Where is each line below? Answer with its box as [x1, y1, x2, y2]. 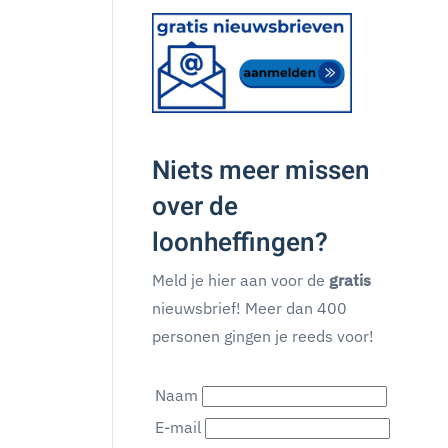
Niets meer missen [152, 152, 370, 190]
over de [152, 188, 238, 226]
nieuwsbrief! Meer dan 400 [152, 298, 347, 318]
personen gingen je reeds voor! [152, 326, 374, 346]
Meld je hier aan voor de [152, 270, 329, 290]
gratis [329, 270, 371, 290]
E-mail [155, 417, 201, 437]
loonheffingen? [152, 224, 328, 262]
